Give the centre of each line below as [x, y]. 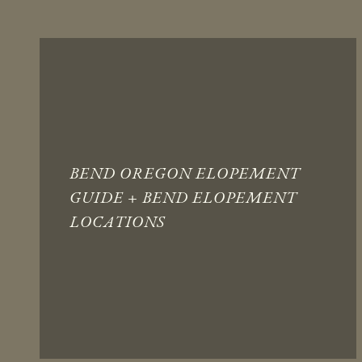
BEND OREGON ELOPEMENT [185, 173]
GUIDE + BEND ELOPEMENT [183, 197]
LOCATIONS [117, 221]
